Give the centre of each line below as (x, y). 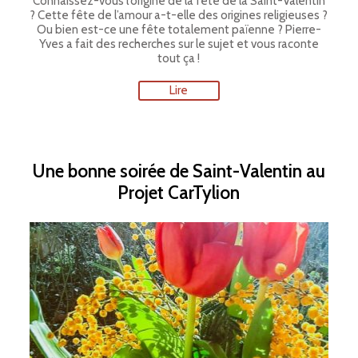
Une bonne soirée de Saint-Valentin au (179, 171)
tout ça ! (179, 58)
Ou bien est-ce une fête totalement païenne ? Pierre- (179, 30)
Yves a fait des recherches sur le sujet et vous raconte (179, 44)
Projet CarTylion (179, 193)
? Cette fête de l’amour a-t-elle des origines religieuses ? (179, 15)
